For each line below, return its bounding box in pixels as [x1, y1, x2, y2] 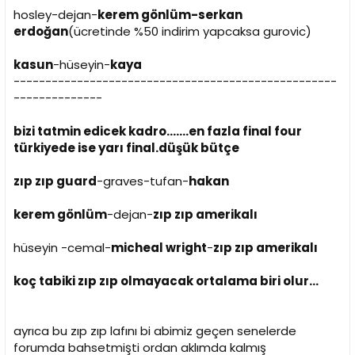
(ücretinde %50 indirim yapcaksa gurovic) [68, 22, 311, 40]
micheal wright [111, 239, 207, 256]
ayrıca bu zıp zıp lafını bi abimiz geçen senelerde [13, 322, 296, 339]
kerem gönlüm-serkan [97, 6, 242, 23]
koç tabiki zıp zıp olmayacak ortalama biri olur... [13, 272, 319, 289]
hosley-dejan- [13, 6, 97, 23]
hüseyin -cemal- [13, 239, 111, 256]
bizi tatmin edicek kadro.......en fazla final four [13, 122, 302, 139]
